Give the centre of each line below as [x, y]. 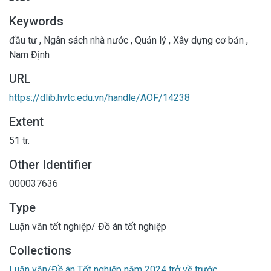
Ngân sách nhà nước [86, 40]
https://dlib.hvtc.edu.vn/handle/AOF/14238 [100, 97]
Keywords [36, 21]
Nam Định [29, 54]
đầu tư [24, 40]
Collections [40, 250]
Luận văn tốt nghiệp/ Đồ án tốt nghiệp [88, 226]
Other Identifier [51, 164]
